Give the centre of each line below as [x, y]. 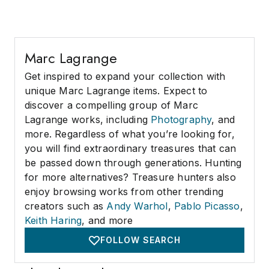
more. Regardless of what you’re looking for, [130, 134]
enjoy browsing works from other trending [124, 192]
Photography [181, 119]
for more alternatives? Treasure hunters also [130, 177]
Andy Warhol [137, 206]
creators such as [66, 206]
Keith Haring [53, 220]
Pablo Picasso [207, 206]
